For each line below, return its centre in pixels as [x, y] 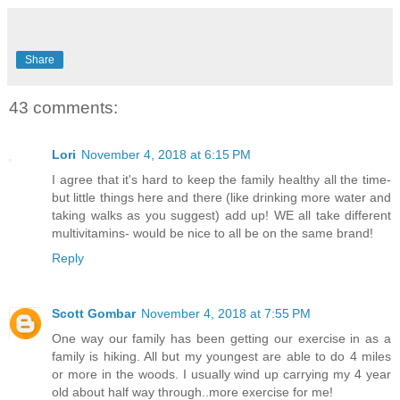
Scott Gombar [94, 313]
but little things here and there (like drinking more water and [221, 197]
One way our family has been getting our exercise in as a [221, 338]
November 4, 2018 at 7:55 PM [226, 313]
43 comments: [63, 108]
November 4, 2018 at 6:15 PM [166, 154]
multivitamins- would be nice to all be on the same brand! [212, 233]
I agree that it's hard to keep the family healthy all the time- [221, 179]
